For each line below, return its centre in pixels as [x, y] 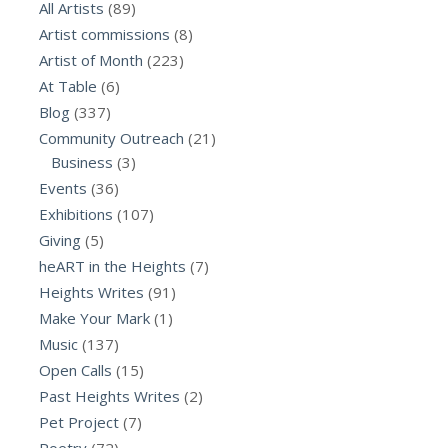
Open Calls [75, 369]
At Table [68, 85]
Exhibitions [76, 213]
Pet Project [79, 421]
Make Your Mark [94, 317]
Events [63, 187]
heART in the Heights [112, 265]
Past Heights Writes [109, 395]
